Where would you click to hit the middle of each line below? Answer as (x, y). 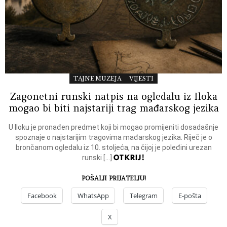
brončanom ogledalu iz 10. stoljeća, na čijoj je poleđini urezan (113, 147)
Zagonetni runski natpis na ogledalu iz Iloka (113, 96)
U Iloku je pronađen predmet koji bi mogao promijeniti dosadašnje (113, 127)
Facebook (42, 195)
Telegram (144, 195)
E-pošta (190, 195)
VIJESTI (141, 78)
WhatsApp (93, 195)
